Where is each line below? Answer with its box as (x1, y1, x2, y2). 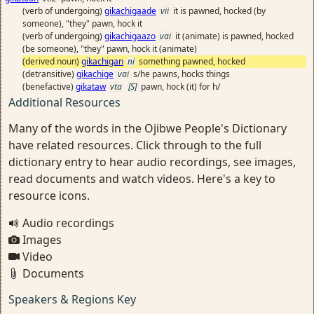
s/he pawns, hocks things (133, 68, 230, 80)
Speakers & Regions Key (8, 292, 136, 307)
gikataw (76, 81, 106, 93)
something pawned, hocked (139, 55, 245, 67)
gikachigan (81, 55, 123, 67)
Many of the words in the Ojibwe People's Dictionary (8, 121, 287, 136)
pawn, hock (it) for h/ (141, 81, 220, 93)
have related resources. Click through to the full (8, 137, 261, 153)
